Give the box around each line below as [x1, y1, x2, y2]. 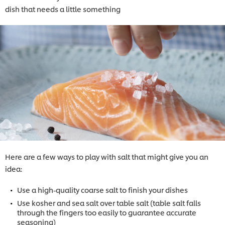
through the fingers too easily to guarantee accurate [17, 207, 196, 217]
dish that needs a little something [5, 4, 121, 14]
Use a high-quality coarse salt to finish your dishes [17, 185, 188, 194]
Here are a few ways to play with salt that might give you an [5, 152, 208, 161]
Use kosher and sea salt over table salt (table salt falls [17, 198, 201, 207]
